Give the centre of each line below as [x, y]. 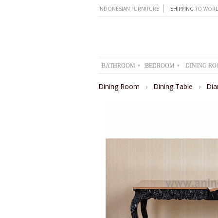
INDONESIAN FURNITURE [129, 9]
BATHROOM [119, 66]
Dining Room [120, 86]
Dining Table [174, 86]
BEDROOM [161, 66]
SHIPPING [182, 9]
